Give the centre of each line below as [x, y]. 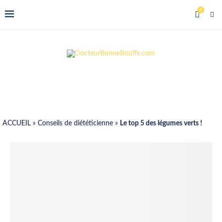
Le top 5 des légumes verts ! [161, 123]
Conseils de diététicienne [75, 123]
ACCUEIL [17, 123]
